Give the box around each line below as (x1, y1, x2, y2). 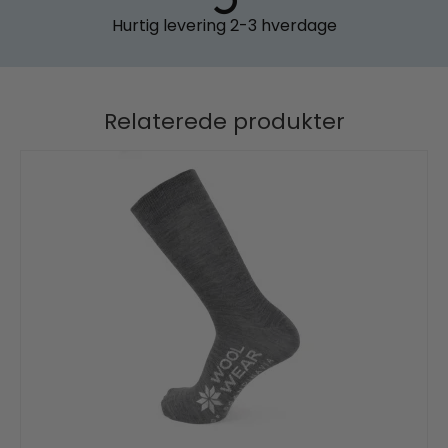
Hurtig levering (111, 14, 226, 38)
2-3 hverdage (225, 14, 337, 38)
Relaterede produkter (103, 106, 345, 138)
